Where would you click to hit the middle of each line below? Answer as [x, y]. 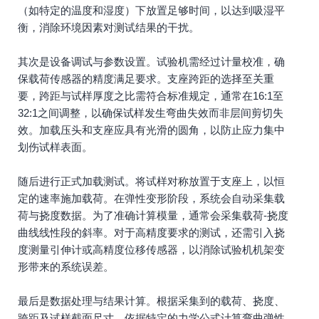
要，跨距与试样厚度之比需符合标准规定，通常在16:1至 [151, 96]
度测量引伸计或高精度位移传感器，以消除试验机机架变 [151, 250]
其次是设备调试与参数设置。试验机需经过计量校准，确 [151, 62]
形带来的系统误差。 [66, 267]
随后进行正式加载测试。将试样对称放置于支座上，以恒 [151, 181]
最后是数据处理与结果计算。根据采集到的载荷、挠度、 [151, 301]
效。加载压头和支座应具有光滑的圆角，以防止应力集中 [151, 130]
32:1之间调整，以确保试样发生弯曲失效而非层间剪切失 [151, 113]
